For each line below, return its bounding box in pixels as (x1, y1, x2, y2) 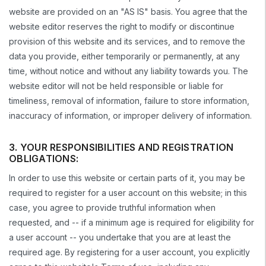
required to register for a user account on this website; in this (9, 188, 247, 198)
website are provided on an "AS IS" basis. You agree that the (9, 6, 248, 17)
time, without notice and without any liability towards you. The (9, 65, 248, 76)
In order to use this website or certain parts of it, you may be (9, 173, 245, 183)
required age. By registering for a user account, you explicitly (9, 247, 250, 258)
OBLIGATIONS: (9, 152, 78, 164)
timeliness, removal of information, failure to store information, (9, 95, 249, 106)
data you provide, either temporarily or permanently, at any (9, 50, 240, 61)
